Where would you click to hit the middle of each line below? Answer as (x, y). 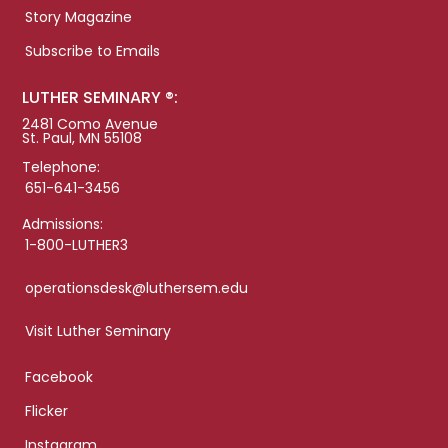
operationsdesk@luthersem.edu (137, 287)
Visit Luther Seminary (98, 330)
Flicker (47, 410)
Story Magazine (79, 16)
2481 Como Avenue (90, 123)
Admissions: (63, 223)
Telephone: (61, 166)
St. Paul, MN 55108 (82, 137)
